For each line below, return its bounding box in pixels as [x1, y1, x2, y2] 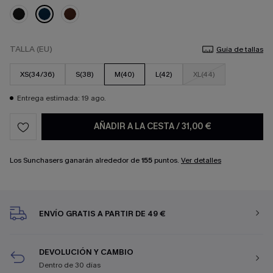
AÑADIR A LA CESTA [93, 121, 176, 132]
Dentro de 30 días [39, 260, 101, 270]
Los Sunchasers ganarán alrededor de [10, 155, 141, 165]
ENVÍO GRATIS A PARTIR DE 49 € [39, 208, 166, 219]
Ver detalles [181, 155, 221, 165]
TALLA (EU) [10, 43, 52, 55]
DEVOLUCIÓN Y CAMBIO [39, 247, 133, 257]
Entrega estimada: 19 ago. [17, 93, 106, 103]
